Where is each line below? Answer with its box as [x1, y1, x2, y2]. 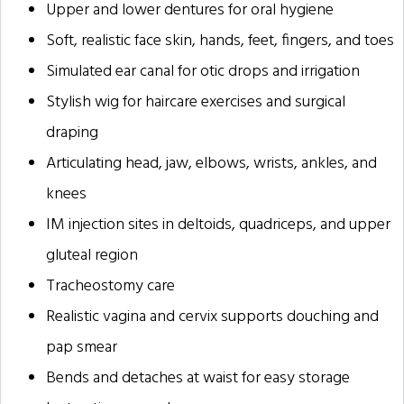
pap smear [46, 334, 117, 361]
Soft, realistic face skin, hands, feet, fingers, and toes [46, 27, 394, 54]
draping [46, 119, 98, 146]
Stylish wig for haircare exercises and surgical [46, 88, 345, 115]
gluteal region [46, 242, 138, 269]
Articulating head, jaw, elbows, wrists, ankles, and [46, 150, 377, 177]
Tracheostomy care [46, 272, 175, 299]
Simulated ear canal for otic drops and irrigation [46, 58, 360, 85]
